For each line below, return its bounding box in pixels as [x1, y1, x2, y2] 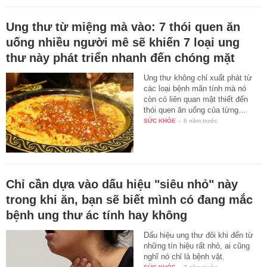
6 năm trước [184, 117, 218, 124]
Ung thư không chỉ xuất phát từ [144, 73, 253, 82]
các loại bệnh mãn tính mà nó [144, 83, 247, 93]
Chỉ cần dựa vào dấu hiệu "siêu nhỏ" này [6, 178, 238, 191]
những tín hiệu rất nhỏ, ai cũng [144, 241, 250, 251]
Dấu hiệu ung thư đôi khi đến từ [144, 231, 254, 240]
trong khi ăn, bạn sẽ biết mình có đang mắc [6, 193, 253, 207]
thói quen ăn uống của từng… [144, 105, 247, 114]
